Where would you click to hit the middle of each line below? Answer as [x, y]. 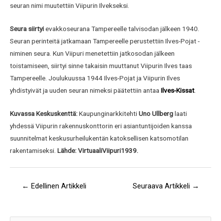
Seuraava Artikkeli [163, 186]
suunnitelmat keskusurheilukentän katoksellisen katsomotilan [99, 138]
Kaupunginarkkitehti [108, 114]
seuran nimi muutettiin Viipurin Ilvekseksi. [70, 6]
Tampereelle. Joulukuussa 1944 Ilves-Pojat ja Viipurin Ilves [95, 78]
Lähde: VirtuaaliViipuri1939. [98, 151]
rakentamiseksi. [34, 151]
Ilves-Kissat [178, 91]
